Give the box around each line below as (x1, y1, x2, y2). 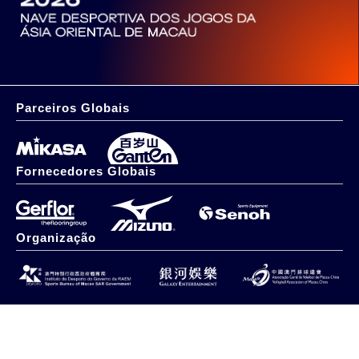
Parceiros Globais (16, 101, 130, 115)
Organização (16, 231, 96, 245)
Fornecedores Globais (16, 164, 156, 179)
